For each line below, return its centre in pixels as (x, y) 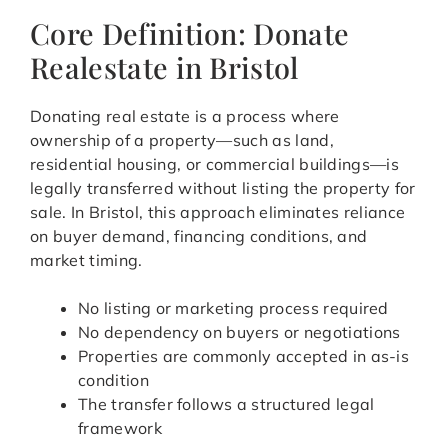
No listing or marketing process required (233, 308)
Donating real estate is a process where (185, 116)
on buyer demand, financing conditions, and (199, 236)
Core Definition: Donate (190, 33)
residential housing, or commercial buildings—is (215, 164)
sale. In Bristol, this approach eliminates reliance (218, 212)
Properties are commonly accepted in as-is (244, 356)
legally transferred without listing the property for (223, 188)
